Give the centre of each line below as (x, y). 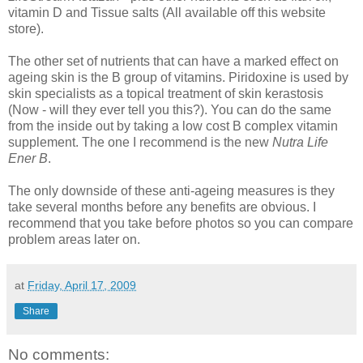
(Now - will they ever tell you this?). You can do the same (170, 109)
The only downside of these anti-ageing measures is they (171, 190)
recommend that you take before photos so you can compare (181, 223)
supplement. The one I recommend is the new (140, 142)
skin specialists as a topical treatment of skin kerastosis (166, 93)
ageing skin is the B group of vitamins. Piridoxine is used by (178, 77)
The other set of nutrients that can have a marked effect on (173, 61)
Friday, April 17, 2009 (82, 285)
